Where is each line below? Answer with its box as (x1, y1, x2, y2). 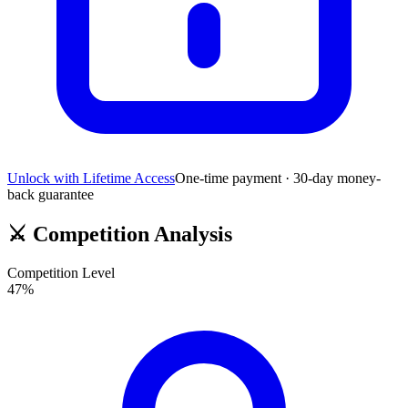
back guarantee (7, 187, 94, 203)
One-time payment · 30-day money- (175, 170, 381, 187)
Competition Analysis (27, 222, 232, 247)
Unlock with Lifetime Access (7, 170, 175, 187)
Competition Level (7, 265, 115, 280)
